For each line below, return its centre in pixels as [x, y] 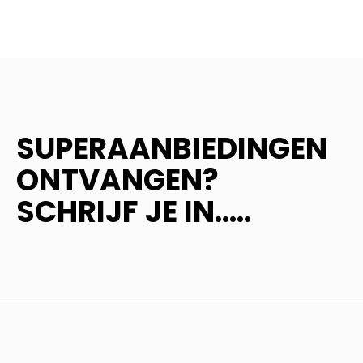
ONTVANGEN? [117, 180]
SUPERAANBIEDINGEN [172, 148]
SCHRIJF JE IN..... [134, 211]
